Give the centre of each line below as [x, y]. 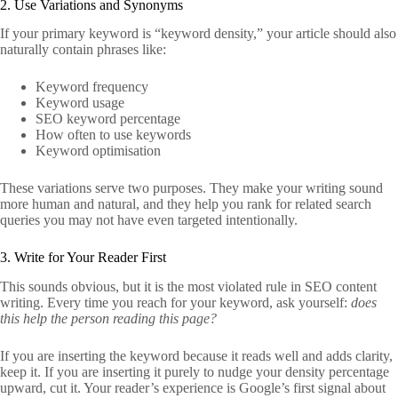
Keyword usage [80, 103]
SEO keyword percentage [108, 119]
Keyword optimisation [98, 151]
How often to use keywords [113, 135]
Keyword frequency [92, 87]
